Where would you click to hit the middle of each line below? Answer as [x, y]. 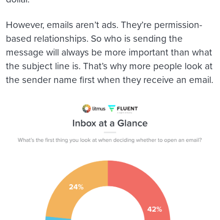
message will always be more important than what [109, 52]
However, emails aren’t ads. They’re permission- [104, 24]
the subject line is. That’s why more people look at [109, 65]
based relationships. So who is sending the [94, 38]
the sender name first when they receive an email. [110, 79]
